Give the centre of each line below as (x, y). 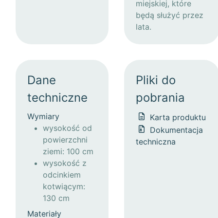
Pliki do (156, 80)
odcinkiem (62, 174)
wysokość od (67, 128)
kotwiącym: (64, 186)
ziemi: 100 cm (68, 151)
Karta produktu (177, 117)
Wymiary (43, 116)
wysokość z (65, 163)
